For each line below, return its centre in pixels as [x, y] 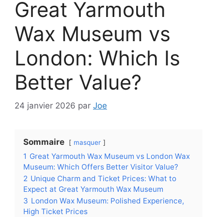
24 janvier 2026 [45, 106]
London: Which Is [97, 58]
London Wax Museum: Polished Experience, [108, 201]
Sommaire [44, 142]
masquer [87, 143]
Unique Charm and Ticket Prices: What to [103, 179]
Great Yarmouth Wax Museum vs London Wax [110, 156]
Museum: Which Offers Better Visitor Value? [101, 167]
